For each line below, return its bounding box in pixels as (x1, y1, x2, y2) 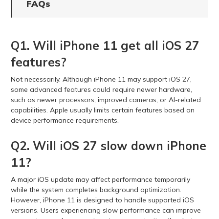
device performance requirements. (10, 115, 119, 125)
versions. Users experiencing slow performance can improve (10, 205, 201, 215)
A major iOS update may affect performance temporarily (10, 175, 190, 184)
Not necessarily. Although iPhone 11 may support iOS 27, (10, 74, 192, 84)
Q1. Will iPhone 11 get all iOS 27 (10, 38, 199, 53)
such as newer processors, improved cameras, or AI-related (10, 95, 201, 104)
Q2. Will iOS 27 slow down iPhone (10, 138, 206, 153)
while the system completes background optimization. (10, 185, 181, 194)
